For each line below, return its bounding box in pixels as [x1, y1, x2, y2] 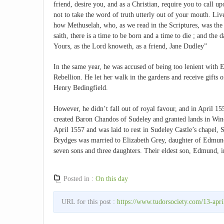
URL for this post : [61, 197, 117, 205]
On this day [95, 174, 128, 182]
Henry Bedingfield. [53, 84, 108, 92]
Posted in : [63, 174, 95, 182]
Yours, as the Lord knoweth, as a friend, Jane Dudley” [53, 42, 207, 50]
